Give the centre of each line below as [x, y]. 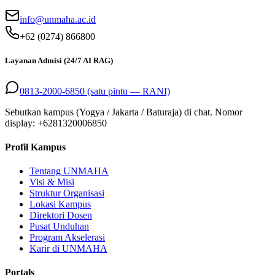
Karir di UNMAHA [68, 249]
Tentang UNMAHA [69, 171]
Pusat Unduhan [59, 227]
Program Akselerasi [67, 238]
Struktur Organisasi [67, 193]
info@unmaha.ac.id [58, 20]
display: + [24, 123]
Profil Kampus [35, 147]
